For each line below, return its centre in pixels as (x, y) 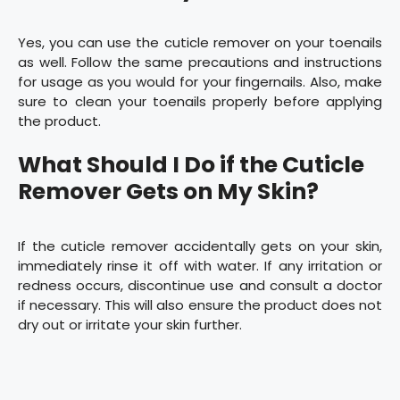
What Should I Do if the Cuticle (191, 164)
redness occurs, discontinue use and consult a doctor (200, 285)
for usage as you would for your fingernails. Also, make (200, 82)
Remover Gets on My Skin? (168, 191)
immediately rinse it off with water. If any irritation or (200, 265)
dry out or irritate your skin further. (130, 324)
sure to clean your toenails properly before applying (200, 102)
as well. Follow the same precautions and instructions (200, 62)
